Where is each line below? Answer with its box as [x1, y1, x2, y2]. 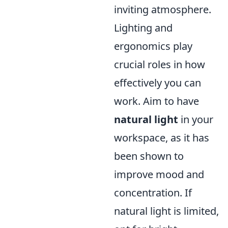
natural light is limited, [114, 204, 219, 218]
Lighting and [114, 21, 173, 35]
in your [178, 112, 213, 127]
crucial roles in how [114, 58, 205, 72]
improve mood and [114, 167, 204, 182]
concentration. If [114, 186, 192, 200]
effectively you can [114, 76, 201, 90]
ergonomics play [114, 39, 192, 53]
